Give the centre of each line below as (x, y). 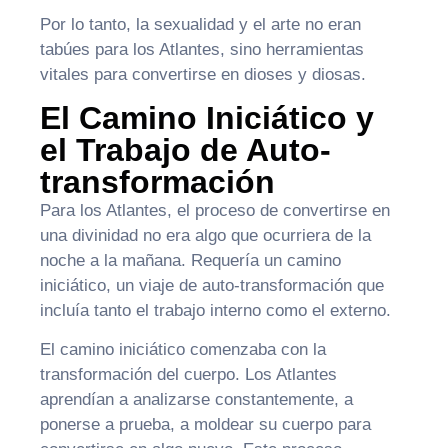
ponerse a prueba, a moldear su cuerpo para (205, 425)
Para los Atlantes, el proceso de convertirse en (215, 210)
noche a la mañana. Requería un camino (190, 260)
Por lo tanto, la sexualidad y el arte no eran (200, 25)
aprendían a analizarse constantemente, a (196, 400)
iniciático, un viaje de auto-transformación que (212, 285)
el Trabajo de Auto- (185, 149)
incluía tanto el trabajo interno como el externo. (215, 310)
